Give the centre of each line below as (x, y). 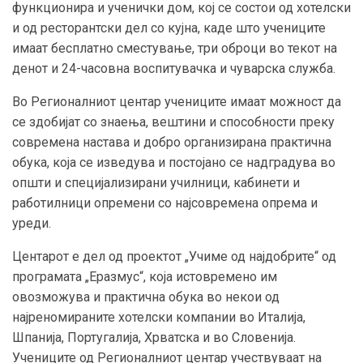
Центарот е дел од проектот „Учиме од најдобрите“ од (174, 256)
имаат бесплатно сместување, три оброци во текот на (175, 48)
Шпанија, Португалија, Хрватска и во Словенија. (154, 337)
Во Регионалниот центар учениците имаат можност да (177, 101)
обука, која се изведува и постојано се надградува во (174, 162)
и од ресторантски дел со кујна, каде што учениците (169, 28)
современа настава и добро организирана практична (172, 142)
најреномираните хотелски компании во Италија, (159, 317)
